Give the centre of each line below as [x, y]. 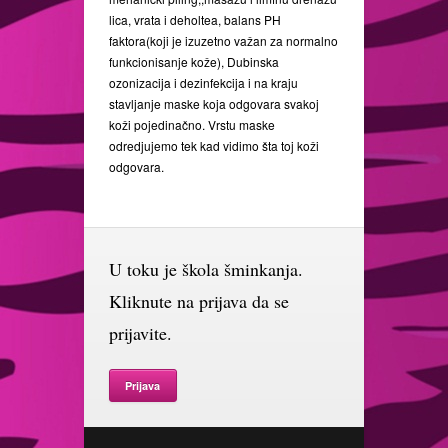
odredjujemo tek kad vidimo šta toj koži [214, 145]
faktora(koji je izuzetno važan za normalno [223, 40]
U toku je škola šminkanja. [206, 269]
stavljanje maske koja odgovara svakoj [214, 103]
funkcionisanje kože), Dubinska [194, 61]
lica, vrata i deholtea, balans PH [195, 19]
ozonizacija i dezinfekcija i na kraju [203, 82]
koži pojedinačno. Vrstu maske [192, 124]
